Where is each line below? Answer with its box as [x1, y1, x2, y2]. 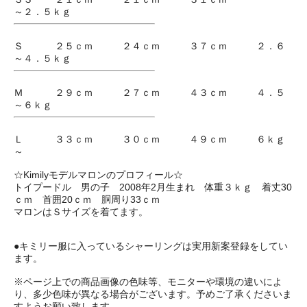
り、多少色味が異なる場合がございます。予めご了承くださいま [14, 288, 292, 300]
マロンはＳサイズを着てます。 [14, 206, 148, 218]
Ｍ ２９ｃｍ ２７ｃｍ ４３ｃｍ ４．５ [14, 87, 285, 99]
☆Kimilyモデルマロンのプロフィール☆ [14, 169, 183, 181]
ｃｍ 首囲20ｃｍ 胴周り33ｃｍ [14, 194, 160, 206]
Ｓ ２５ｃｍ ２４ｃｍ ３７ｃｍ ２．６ [14, 40, 285, 52]
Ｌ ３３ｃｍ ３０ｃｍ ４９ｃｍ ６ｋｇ [14, 134, 285, 145]
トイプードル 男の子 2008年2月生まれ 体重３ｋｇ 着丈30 [14, 182, 292, 193]
